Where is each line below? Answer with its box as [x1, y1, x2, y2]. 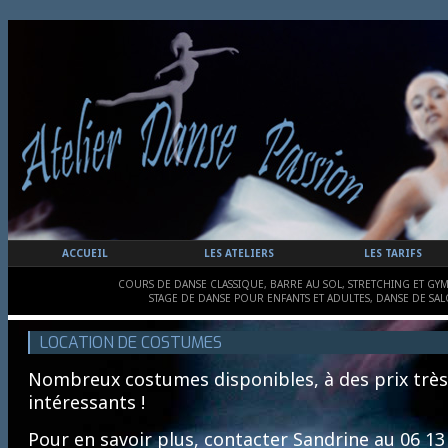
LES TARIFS [364, 246, 422, 260]
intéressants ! [28, 389, 145, 414]
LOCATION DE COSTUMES [40, 331, 222, 353]
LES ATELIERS [204, 246, 274, 260]
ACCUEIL [62, 246, 108, 260]
